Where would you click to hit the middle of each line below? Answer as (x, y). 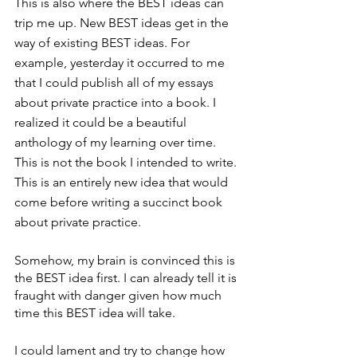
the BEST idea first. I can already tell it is (127, 277)
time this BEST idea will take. (96, 312)
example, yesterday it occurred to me (121, 62)
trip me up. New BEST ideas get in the (123, 22)
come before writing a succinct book (120, 202)
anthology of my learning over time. (117, 142)
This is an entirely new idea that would (123, 182)
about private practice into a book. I (117, 102)
